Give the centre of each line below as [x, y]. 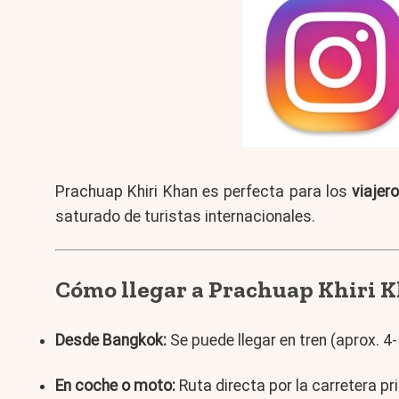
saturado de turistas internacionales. [185, 217]
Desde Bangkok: [111, 340]
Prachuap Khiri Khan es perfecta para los [204, 192]
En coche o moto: [115, 385]
